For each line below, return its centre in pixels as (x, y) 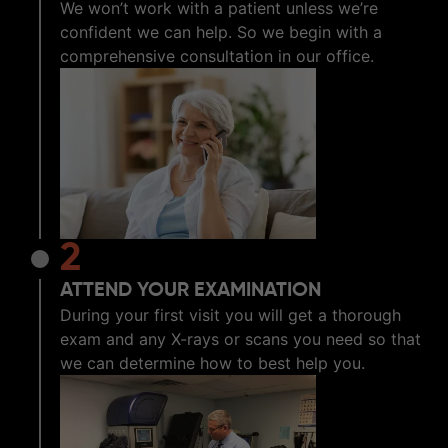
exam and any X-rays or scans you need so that (240, 338)
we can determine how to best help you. (212, 362)
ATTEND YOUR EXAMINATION (190, 290)
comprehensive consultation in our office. (217, 56)
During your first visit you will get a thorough (230, 314)
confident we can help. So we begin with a (221, 32)
